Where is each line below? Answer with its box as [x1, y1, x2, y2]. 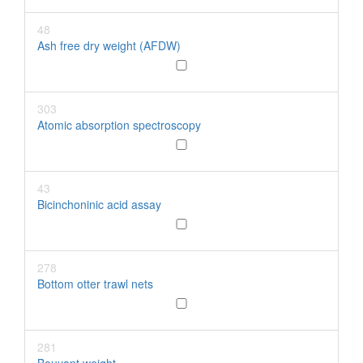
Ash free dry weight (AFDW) [37, 37, 181, 53]
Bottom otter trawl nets [37, 275, 153, 292]
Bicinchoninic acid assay [37, 196, 161, 212]
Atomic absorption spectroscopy [37, 117, 201, 133]
